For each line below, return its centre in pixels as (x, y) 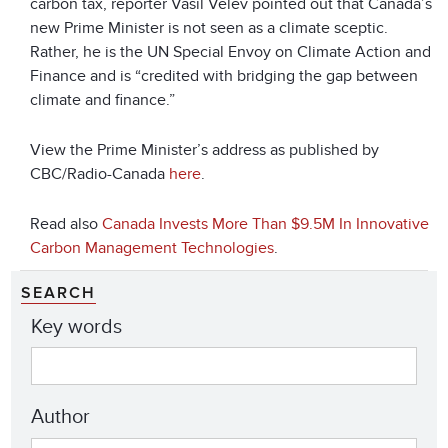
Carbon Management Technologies (152, 247)
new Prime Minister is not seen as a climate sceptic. (209, 27)
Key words (76, 326)
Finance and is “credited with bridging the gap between (224, 75)
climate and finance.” (102, 99)
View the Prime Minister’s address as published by (204, 149)
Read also (66, 223)
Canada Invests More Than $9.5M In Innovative (265, 223)
